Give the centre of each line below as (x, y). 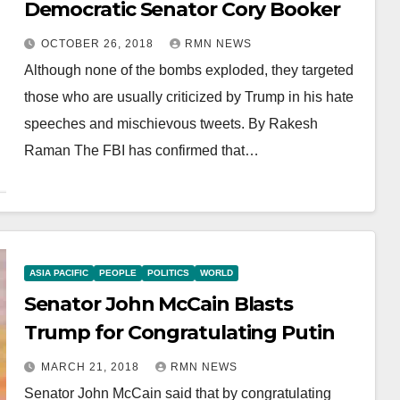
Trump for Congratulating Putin (179, 332)
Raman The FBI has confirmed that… (141, 150)
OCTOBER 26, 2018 (99, 43)
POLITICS (168, 272)
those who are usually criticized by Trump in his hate (188, 96)
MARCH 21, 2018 (92, 367)
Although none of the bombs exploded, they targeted (188, 70)
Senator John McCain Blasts (158, 304)
